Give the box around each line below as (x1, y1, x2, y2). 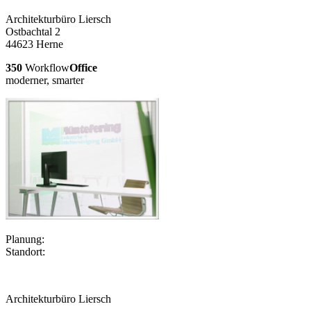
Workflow (22, 61, 69, 74)
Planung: (6, 233, 44, 245)
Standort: (6, 245, 45, 258)
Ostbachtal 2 (6, 25, 60, 37)
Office (69, 61, 97, 74)
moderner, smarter (6, 74, 84, 86)
